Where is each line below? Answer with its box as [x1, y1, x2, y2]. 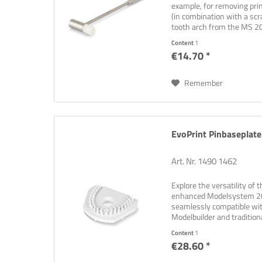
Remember [184, 76, 223, 89]
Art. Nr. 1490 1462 [171, 154, 237, 168]
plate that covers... [171, 221, 235, 234]
